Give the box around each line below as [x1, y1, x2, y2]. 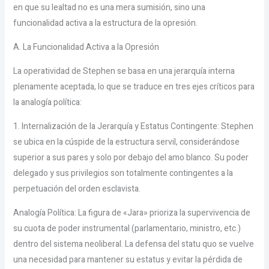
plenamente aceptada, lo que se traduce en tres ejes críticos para [13, 80, 255, 93]
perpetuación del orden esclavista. [13, 183, 141, 195]
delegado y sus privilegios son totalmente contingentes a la [13, 167, 233, 180]
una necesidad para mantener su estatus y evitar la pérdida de [13, 253, 243, 266]
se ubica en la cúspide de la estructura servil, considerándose [13, 136, 240, 148]
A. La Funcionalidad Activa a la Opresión [13, 41, 159, 53]
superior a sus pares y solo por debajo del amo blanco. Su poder [13, 151, 249, 164]
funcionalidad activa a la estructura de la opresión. [13, 17, 198, 29]
